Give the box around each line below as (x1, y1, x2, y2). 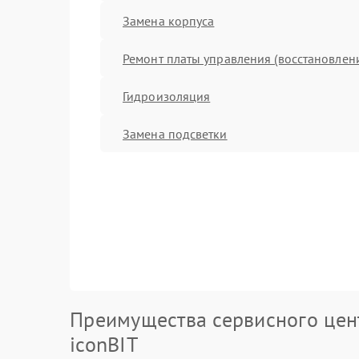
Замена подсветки (123, 125, 228, 142)
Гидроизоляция (123, 87, 211, 104)
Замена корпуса (123, 12, 215, 29)
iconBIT (70, 331, 138, 357)
